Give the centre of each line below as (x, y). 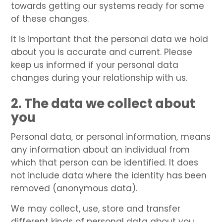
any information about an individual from (101, 149)
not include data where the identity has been (109, 175)
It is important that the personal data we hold (110, 39)
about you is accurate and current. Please (102, 52)
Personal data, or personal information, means (111, 137)
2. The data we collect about (103, 103)
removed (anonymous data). (74, 188)
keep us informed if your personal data (95, 65)
